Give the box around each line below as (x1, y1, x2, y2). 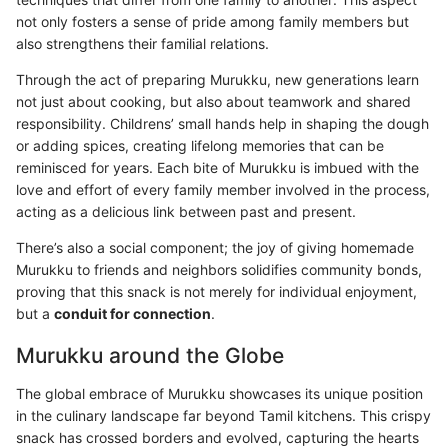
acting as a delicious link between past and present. (16, 203, 356, 221)
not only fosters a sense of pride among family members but (16, 13, 409, 31)
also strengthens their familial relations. (16, 35, 269, 53)
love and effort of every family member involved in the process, (16, 181, 430, 199)
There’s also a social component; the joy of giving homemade (16, 239, 414, 257)
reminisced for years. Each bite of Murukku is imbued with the (16, 159, 419, 177)
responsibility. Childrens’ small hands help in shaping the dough (16, 115, 429, 133)
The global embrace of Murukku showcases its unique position (16, 384, 423, 402)
